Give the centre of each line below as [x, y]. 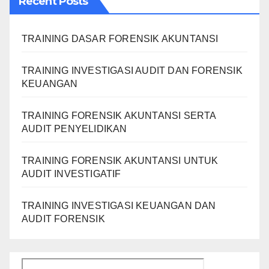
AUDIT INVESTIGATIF [71, 174]
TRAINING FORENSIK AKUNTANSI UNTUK [120, 160]
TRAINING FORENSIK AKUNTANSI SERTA [119, 115]
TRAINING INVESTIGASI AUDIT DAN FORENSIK [132, 70]
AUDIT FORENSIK [63, 219]
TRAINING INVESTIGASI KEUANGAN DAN [119, 205]
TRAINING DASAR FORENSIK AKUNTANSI [120, 38]
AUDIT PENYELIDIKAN [74, 128]
